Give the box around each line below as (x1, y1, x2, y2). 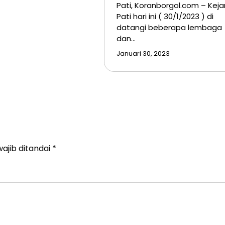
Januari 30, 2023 (116, 49, 170, 58)
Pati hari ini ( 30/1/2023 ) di (116, 11, 213, 22)
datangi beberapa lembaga (116, 22, 222, 33)
